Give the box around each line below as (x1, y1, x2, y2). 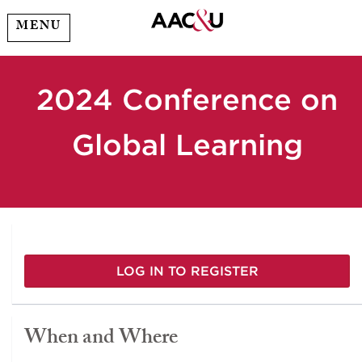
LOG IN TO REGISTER (116, 263, 259, 279)
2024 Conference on (36, 82, 338, 117)
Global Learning (71, 127, 303, 162)
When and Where (24, 322, 178, 357)
